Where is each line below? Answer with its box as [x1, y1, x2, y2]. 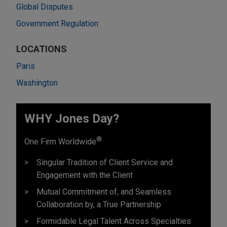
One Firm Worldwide [24, 136, 96, 146]
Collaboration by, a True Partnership [36, 199, 161, 209]
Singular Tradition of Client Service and [36, 157, 173, 167]
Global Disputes [16, 2, 73, 12]
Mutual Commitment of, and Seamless [36, 186, 171, 197]
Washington [16, 78, 58, 88]
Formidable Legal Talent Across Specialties [36, 216, 191, 226]
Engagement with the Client [36, 170, 133, 180]
